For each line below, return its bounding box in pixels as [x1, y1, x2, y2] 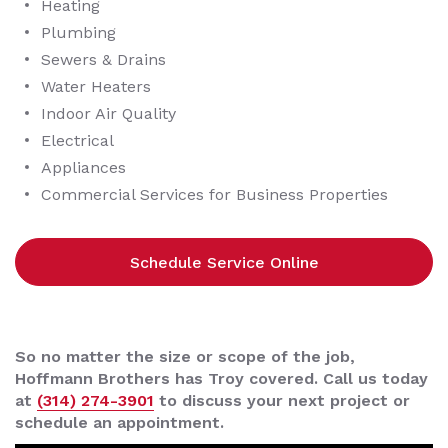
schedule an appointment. [15, 413, 224, 433]
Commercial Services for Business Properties [41, 185, 388, 205]
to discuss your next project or [154, 391, 410, 411]
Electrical [41, 131, 114, 151]
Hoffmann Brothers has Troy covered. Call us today [15, 369, 428, 389]
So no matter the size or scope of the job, [15, 347, 355, 367]
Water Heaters [41, 77, 151, 97]
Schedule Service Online [129, 252, 319, 272]
